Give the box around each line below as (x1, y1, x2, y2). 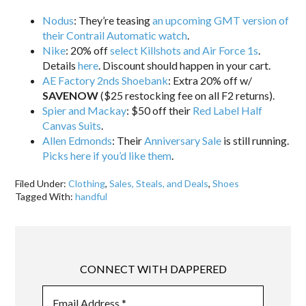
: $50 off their (126, 103, 193, 117)
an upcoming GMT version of (152, 13, 290, 27)
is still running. (221, 133, 290, 147)
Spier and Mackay (42, 103, 127, 117)
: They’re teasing (74, 13, 153, 27)
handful (75, 190, 108, 202)
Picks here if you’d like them (42, 148, 172, 162)
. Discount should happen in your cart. (98, 58, 271, 72)
